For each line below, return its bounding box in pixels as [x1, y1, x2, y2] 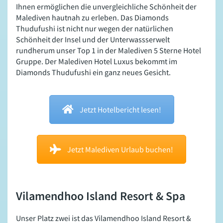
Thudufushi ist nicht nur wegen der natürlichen [16, 23, 173, 34]
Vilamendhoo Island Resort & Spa [16, 188, 185, 204]
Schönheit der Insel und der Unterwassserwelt [16, 34, 170, 45]
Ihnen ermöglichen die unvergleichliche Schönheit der [16, 1, 197, 12]
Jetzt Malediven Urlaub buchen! [67, 144, 173, 155]
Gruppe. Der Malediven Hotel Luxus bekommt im [16, 56, 177, 67]
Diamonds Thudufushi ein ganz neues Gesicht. [16, 67, 171, 78]
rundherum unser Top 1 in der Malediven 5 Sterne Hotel [16, 45, 201, 56]
